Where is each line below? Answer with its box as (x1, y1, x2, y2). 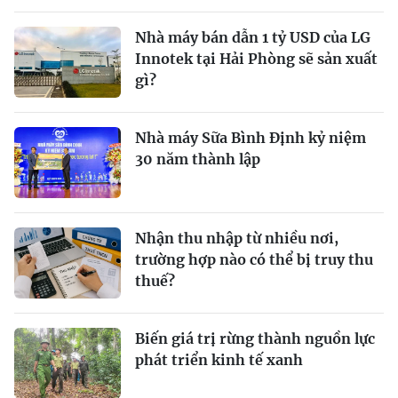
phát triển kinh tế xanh (135, 350, 303, 369)
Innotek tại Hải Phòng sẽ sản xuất (135, 49, 378, 68)
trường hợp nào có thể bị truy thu (135, 250, 373, 268)
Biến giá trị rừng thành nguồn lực (135, 329, 375, 347)
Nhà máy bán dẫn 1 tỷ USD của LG (135, 28, 370, 46)
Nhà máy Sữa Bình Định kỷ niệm (135, 128, 366, 147)
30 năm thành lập (135, 149, 260, 168)
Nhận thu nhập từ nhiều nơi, (135, 228, 338, 247)
